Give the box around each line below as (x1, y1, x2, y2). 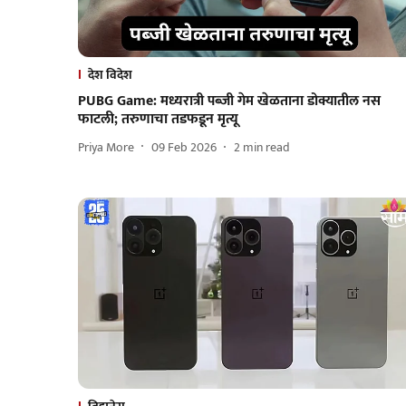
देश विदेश (88, 64, 132, 86)
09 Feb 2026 (151, 136, 217, 158)
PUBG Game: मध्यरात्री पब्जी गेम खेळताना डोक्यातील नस (78, 89, 381, 114)
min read (243, 136, 290, 158)
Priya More (78, 136, 134, 158)
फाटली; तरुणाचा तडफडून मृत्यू (78, 107, 238, 132)
